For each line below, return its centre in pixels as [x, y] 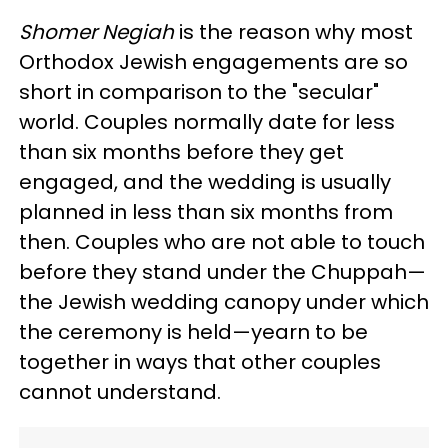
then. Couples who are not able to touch [222, 242]
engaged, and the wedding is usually [205, 182]
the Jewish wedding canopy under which [224, 302]
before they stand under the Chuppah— [222, 272]
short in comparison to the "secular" [199, 92]
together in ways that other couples [200, 362]
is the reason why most [296, 32]
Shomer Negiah [99, 32]
